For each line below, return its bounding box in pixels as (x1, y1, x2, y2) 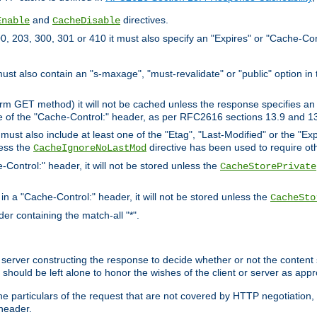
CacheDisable (52, 14, 120, 26)
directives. (120, 13, 168, 25)
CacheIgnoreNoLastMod (33, 142, 146, 154)
